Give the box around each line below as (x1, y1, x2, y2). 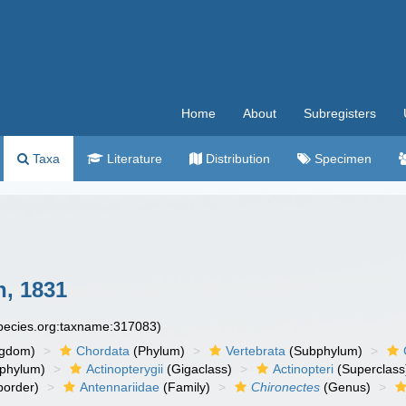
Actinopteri (273, 362, 334, 376)
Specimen (311, 151, 372, 166)
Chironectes (251, 380, 321, 394)
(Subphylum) (285, 343, 363, 358)
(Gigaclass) (163, 362, 233, 376)
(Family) (159, 380, 211, 394)
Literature (103, 151, 162, 166)
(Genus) (320, 380, 372, 394)
